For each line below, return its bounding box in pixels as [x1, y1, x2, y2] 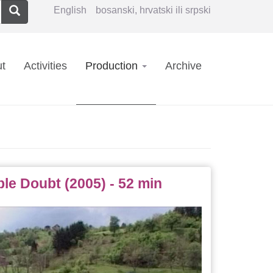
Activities [24, 60, 67, 72]
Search [9, 5, 43, 17]
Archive [165, 60, 202, 72]
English [54, 5, 87, 15]
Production [85, 60, 141, 72]
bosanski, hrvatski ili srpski [96, 5, 211, 15]
